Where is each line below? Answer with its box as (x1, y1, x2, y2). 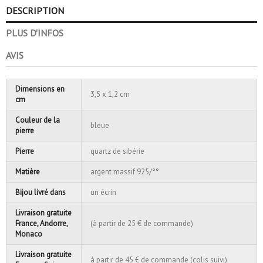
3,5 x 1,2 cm (90, 89, 130, 99)
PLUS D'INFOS (6, 26, 63, 39)
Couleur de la (15, 114, 60, 125)
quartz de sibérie (90, 146, 144, 156)
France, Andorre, (15, 218, 68, 228)
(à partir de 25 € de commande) (90, 218, 193, 228)
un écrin (90, 187, 116, 197)
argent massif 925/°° (90, 166, 159, 177)
